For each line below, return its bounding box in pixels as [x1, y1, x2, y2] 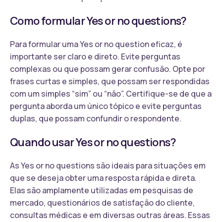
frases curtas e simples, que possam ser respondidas [10, 75, 210, 87]
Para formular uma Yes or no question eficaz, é [10, 38, 182, 50]
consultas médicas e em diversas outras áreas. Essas [10, 209, 210, 221]
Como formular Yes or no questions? [10, 13, 187, 28]
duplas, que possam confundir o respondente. [10, 112, 181, 124]
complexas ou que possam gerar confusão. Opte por [10, 63, 205, 74]
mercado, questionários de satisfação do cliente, [10, 197, 195, 208]
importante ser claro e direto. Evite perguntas [10, 51, 180, 62]
